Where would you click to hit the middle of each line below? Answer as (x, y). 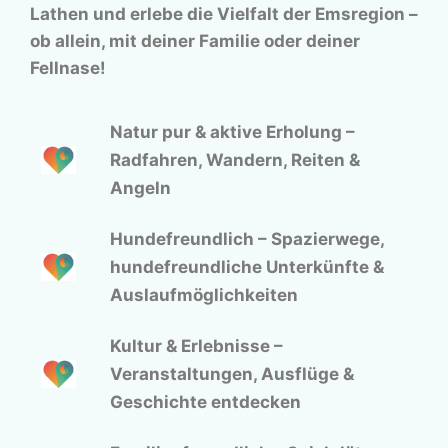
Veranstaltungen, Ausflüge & (232, 374)
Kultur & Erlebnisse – (196, 346)
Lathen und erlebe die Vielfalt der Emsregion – (224, 14)
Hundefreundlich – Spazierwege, (247, 239)
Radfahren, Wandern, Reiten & (235, 160)
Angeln (140, 188)
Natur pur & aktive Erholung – (232, 132)
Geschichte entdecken (205, 402)
